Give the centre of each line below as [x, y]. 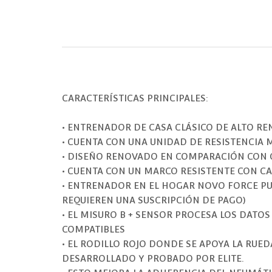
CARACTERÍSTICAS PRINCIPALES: [135, 98]
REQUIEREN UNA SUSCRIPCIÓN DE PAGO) [154, 200]
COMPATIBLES [93, 229]
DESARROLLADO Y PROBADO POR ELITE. [153, 259]
